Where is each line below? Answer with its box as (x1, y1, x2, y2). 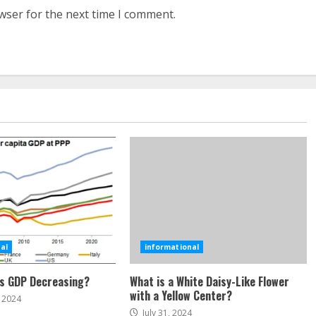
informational (144, 242, 200, 253)
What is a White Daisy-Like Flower (129, 273, 289, 291)
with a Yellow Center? (129, 287, 232, 305)
